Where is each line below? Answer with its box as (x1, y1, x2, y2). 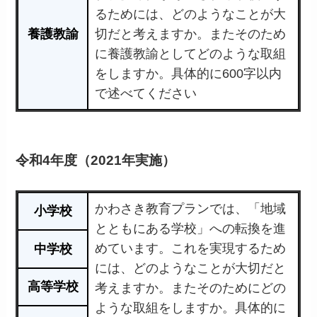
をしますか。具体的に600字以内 (95, 66, 282, 81)
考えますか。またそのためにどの (95, 280, 287, 295)
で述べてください (95, 86, 197, 100)
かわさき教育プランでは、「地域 (95, 201, 287, 216)
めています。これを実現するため (95, 241, 287, 255)
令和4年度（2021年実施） (16, 153, 176, 168)
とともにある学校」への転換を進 (95, 221, 287, 236)
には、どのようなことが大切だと (95, 260, 287, 275)
